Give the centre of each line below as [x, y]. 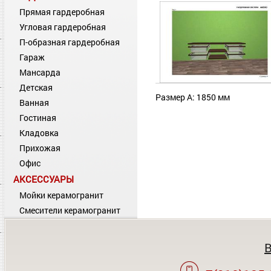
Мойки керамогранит [61, 195]
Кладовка [39, 133]
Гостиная [38, 118]
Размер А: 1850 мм [193, 97]
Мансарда [40, 72]
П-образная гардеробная [70, 42]
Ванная [34, 103]
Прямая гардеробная [62, 12]
